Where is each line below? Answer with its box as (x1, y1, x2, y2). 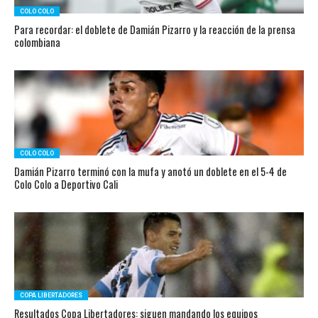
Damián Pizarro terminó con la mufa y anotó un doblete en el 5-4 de (13, 164, 287, 179)
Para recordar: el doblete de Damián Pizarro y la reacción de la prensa (13, 22, 295, 37)
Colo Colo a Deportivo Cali (13, 177, 118, 192)
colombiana (13, 35, 60, 50)
